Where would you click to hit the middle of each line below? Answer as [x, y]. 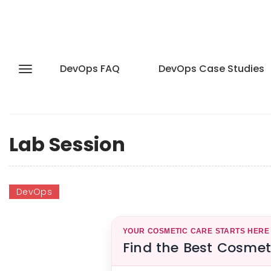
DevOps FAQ [90, 69]
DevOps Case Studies [211, 69]
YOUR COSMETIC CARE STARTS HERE [196, 231]
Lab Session [67, 144]
